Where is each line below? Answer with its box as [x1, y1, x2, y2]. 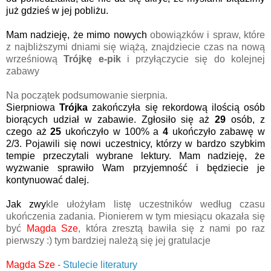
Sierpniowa [6, 102, 60, 113]
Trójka [59, 102, 88, 113]
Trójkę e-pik [64, 54, 121, 65]
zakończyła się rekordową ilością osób [88, 102, 266, 113]
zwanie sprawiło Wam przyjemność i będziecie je [18, 163, 265, 174]
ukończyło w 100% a [61, 126, 159, 137]
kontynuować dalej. [6, 175, 89, 186]
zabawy [6, 66, 39, 77]
